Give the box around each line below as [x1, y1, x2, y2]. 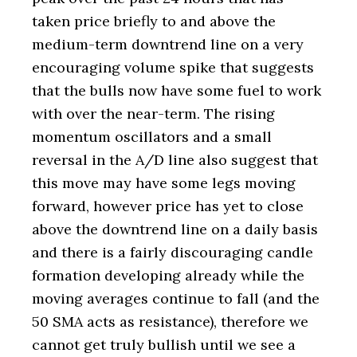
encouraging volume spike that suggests [32, 58, 314, 76]
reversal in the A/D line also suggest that [32, 151, 318, 169]
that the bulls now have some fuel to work [32, 81, 321, 100]
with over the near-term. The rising [32, 104, 275, 123]
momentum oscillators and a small [32, 127, 272, 146]
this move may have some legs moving [32, 174, 296, 192]
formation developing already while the [32, 266, 304, 284]
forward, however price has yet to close [32, 197, 304, 215]
